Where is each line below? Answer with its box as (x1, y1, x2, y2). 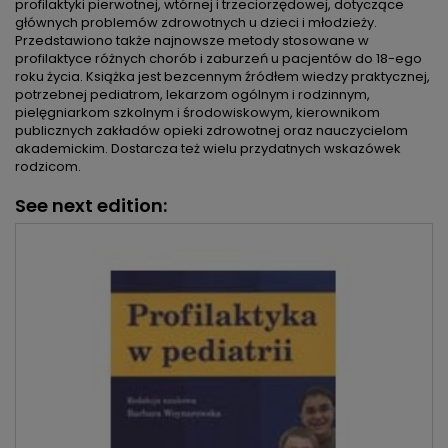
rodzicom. (15, 157, 81, 177)
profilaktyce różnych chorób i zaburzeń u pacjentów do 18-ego (15, 49, 422, 69)
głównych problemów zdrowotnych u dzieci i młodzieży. (15, 13, 377, 33)
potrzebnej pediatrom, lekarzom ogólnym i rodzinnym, (15, 85, 370, 105)
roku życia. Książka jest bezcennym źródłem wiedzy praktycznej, (15, 67, 430, 87)
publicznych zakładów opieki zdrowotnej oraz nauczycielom (15, 121, 408, 141)
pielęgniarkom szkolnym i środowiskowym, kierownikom (15, 103, 380, 123)
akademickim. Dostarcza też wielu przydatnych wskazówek (15, 139, 401, 159)
